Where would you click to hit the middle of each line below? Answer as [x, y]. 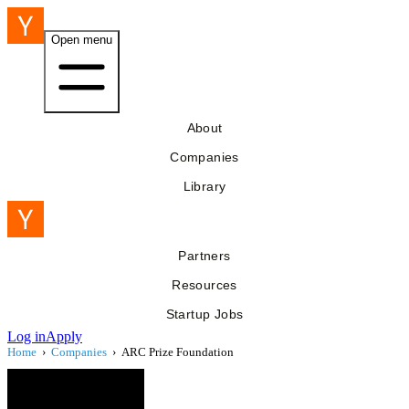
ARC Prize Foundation [178, 352]
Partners [204, 256]
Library [204, 186]
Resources [204, 285]
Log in [26, 336]
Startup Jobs [204, 314]
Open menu [82, 40]
